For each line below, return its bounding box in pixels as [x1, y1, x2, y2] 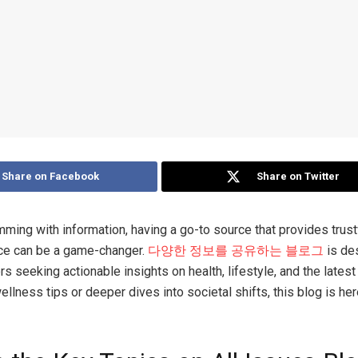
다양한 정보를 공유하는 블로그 [148, 243, 324, 258]
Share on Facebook [2, 170, 99, 182]
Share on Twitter [256, 170, 340, 182]
